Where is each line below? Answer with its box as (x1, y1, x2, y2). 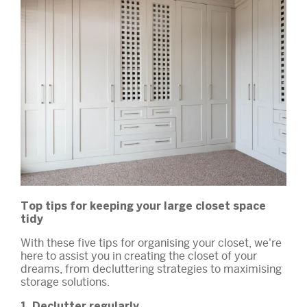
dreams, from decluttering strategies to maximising (21, 262, 282, 275)
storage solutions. (21, 275, 110, 288)
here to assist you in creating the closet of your (21, 249, 257, 262)
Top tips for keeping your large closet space (21, 201, 266, 212)
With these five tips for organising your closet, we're (21, 236, 282, 249)
